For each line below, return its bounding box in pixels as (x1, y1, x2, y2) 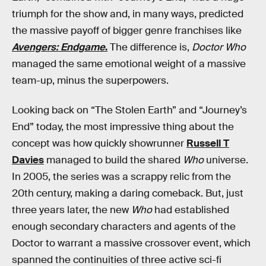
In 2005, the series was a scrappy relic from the (12, 170, 231, 183)
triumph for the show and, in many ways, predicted (12, 8, 243, 20)
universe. (204, 153, 248, 166)
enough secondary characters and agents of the (12, 220, 236, 233)
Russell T (186, 137, 229, 150)
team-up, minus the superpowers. (12, 74, 169, 87)
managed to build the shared (44, 153, 183, 166)
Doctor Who (192, 41, 246, 53)
